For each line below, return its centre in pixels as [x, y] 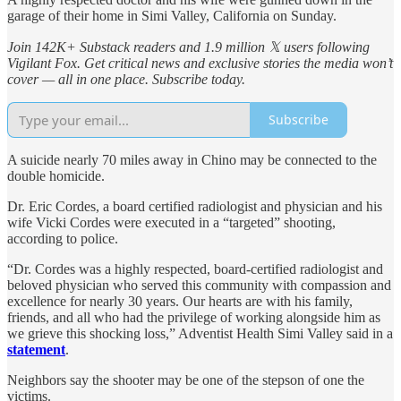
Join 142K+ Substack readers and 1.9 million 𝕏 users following [188, 47]
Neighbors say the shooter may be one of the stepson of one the [186, 380]
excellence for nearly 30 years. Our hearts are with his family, [180, 301]
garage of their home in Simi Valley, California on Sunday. [172, 15]
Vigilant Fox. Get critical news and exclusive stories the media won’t [200, 63]
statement [36, 349]
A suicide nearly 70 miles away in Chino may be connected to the [192, 159]
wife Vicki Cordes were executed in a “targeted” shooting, [171, 222]
